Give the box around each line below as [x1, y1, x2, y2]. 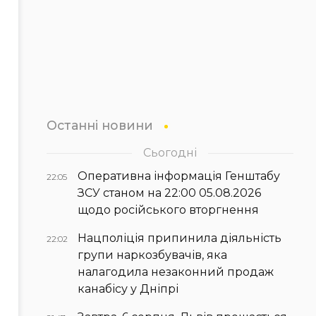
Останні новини [47, 118, 153, 133]
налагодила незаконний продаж [78, 265, 274, 279]
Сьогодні [143, 146, 197, 160]
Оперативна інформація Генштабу [78, 169, 280, 183]
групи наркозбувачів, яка [78, 248, 227, 262]
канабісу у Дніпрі [78, 282, 178, 296]
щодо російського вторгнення [78, 203, 259, 217]
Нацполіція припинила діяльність [78, 231, 281, 245]
